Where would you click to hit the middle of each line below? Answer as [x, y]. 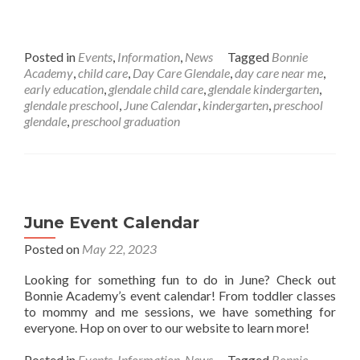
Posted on [53, 249]
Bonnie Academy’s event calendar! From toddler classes [180, 295]
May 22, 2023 [119, 249]
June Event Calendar [112, 223]
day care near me [279, 73]
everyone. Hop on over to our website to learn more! [167, 327]
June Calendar [161, 105]
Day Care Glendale [181, 73]
